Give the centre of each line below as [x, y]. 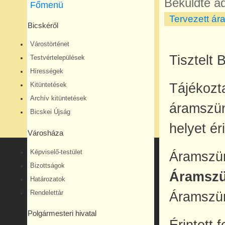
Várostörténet [50, 44]
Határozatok [48, 179]
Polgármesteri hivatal [62, 214]
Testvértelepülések [58, 58]
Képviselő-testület [56, 152]
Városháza [45, 133]
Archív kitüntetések [59, 99]
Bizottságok [47, 165]
